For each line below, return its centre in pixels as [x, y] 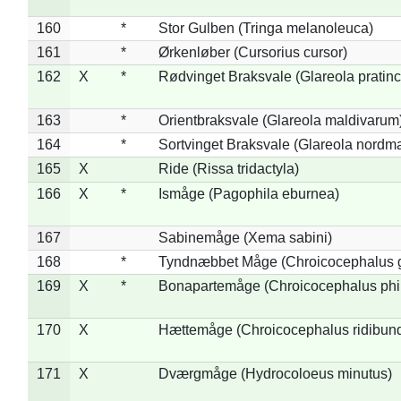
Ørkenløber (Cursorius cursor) [252, 52]
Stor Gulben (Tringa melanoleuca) [265, 28]
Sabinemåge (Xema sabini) [245, 237]
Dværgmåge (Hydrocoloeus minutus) [275, 373]
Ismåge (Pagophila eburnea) [248, 193]
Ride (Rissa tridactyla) [228, 168]
